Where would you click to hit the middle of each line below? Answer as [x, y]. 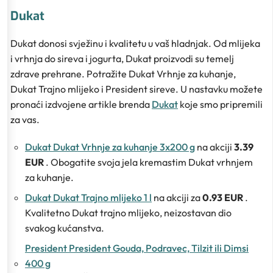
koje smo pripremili [220, 104]
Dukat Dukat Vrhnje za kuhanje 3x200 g [110, 147]
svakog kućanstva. [65, 228]
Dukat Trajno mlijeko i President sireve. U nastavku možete [136, 89]
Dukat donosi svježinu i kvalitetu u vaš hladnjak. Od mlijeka [135, 43]
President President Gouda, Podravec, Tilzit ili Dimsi [137, 248]
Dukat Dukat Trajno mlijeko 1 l [88, 197]
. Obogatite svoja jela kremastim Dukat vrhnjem [149, 162]
